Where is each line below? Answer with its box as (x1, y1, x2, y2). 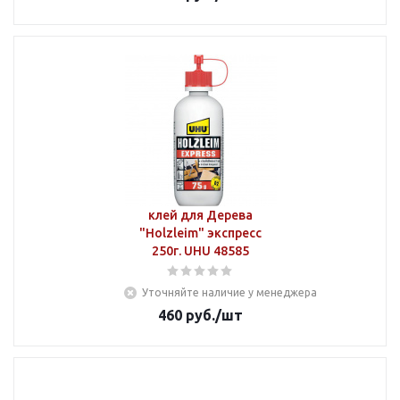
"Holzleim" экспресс (139, 226, 262, 240)
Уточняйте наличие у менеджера (142, 287, 317, 298)
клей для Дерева (148, 208, 253, 222)
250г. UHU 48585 (152, 244, 249, 258)
